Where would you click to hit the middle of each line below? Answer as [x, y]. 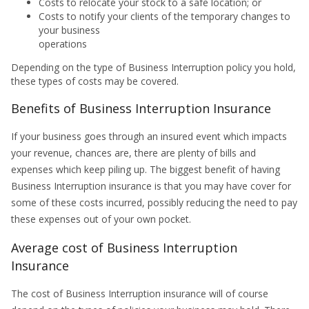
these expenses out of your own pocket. [101, 219]
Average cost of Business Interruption [124, 248]
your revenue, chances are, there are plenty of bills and [133, 153]
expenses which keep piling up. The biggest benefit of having [146, 169]
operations [63, 44]
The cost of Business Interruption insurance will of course [140, 293]
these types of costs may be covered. [95, 81]
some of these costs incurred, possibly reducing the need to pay [154, 202]
